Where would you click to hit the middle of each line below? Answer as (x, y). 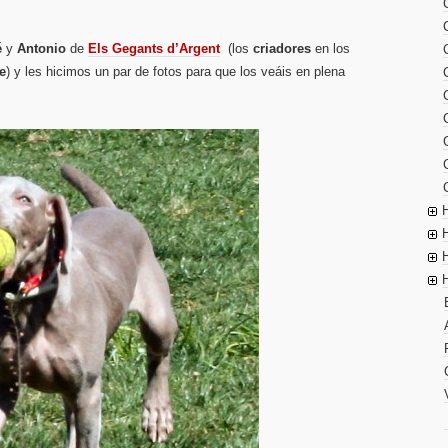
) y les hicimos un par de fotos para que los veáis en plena (175, 71)
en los (330, 48)
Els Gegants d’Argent (154, 48)
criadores (282, 48)
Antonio (41, 48)
